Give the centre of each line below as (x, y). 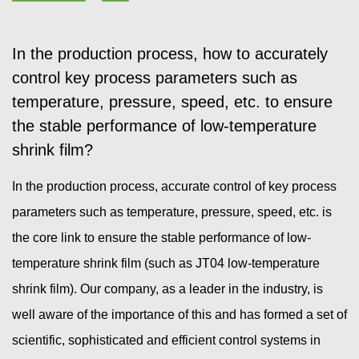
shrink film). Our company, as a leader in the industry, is (167, 289)
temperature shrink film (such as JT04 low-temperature (166, 264)
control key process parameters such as (155, 78)
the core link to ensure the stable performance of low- (161, 238)
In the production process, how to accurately (170, 54)
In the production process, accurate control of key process (174, 187)
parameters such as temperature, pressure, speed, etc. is (172, 212)
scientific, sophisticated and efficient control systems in (166, 341)
